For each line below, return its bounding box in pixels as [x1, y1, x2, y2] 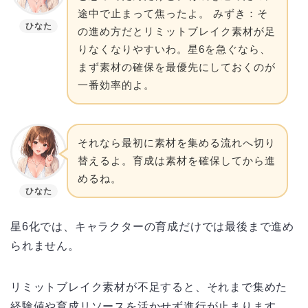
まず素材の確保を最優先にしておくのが [78, 60, 276, 73]
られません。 [10, 239, 80, 252]
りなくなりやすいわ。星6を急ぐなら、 [78, 43, 271, 55]
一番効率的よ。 [78, 78, 155, 91]
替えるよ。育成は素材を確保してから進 [78, 154, 276, 166]
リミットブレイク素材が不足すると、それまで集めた [10, 280, 288, 293]
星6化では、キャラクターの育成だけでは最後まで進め [10, 220, 294, 232]
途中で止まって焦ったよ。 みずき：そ [78, 7, 268, 19]
